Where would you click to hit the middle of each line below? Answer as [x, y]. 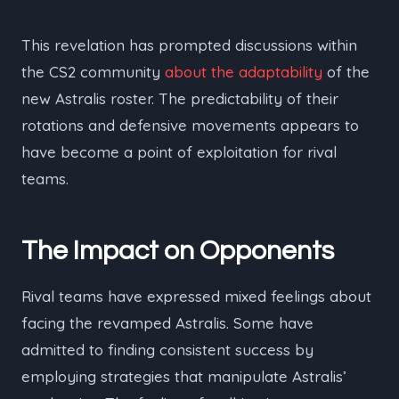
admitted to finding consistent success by [167, 350]
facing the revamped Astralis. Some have [167, 323]
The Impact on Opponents [178, 251]
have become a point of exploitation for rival [179, 152]
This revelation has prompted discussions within [189, 45]
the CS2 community [93, 72]
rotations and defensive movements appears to [190, 125]
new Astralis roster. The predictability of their [180, 98]
